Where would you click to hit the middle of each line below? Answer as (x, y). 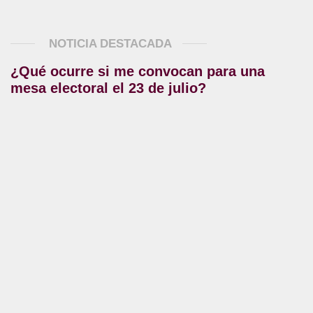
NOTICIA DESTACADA (109, 44)
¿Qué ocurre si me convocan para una (138, 71)
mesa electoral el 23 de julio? (108, 88)
